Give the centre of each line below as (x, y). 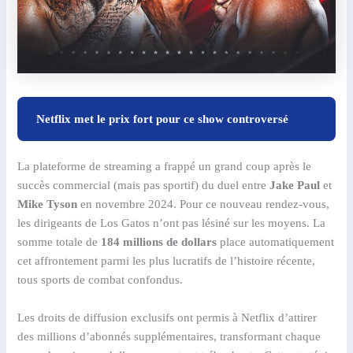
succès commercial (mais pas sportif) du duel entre (144, 186)
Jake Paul (295, 186)
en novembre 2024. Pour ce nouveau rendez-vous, (204, 204)
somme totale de (59, 242)
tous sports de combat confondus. (100, 280)
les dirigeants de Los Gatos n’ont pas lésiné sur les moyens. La (172, 223)
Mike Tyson (48, 204)
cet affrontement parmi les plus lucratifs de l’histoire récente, (167, 261)
